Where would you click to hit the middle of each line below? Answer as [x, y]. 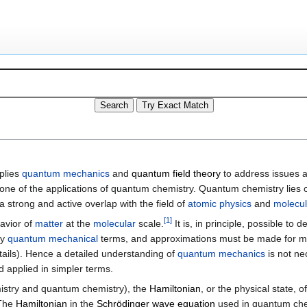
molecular [114, 224]
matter [49, 224]
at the [78, 224]
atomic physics [220, 204]
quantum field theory [176, 174]
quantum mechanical [53, 239]
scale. [150, 224]
